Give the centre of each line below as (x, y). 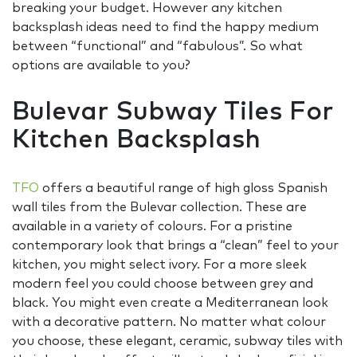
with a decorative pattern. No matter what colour (169, 322)
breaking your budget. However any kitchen (147, 8)
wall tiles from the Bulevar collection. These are (159, 208)
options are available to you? (101, 66)
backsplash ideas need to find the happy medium (165, 27)
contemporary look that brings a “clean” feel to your (175, 246)
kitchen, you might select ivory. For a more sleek (159, 265)
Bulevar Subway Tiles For (173, 113)
